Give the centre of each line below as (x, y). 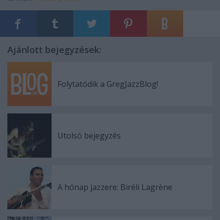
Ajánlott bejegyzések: (54, 49)
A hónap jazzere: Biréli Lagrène (115, 187)
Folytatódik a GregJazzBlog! (108, 84)
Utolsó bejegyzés (89, 135)
